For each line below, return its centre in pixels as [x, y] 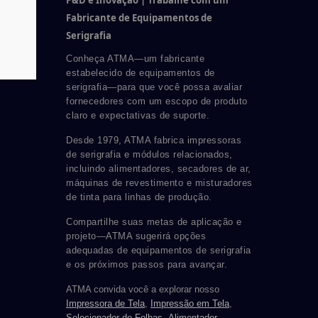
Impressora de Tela [105, 304]
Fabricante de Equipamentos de [139, 18]
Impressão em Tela [190, 304]
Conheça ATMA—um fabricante [135, 59]
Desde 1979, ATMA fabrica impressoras [154, 141]
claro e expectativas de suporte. [138, 116]
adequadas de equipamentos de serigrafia [159, 251]
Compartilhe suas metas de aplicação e [154, 222]
